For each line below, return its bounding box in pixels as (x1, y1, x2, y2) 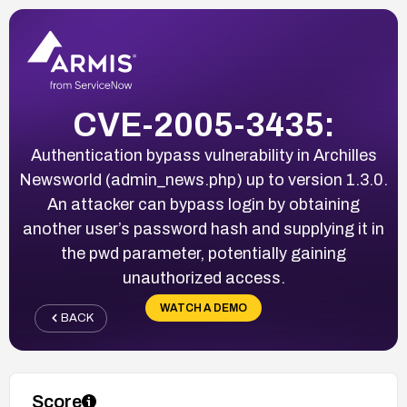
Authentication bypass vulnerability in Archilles (30, 145, 377, 164)
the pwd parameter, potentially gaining (61, 243, 346, 263)
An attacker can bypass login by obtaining (47, 194, 360, 213)
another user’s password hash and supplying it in (23, 219, 384, 238)
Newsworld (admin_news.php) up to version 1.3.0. (19, 170, 388, 189)
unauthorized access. (122, 268, 285, 287)
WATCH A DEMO (160, 301, 247, 314)
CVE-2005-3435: (72, 106, 335, 144)
